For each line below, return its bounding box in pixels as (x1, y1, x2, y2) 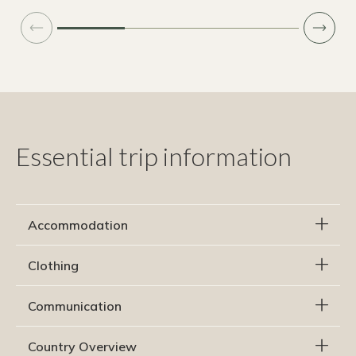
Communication (28, 298, 122, 315)
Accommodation (28, 217, 128, 234)
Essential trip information (16, 141, 292, 172)
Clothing (28, 257, 79, 274)
